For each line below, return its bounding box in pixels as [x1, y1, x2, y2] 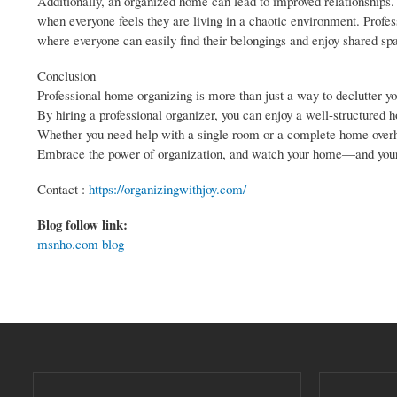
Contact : [37, 180, 89, 198]
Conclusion [37, 66, 96, 85]
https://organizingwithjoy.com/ [89, 180, 246, 198]
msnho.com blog [37, 235, 124, 253]
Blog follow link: [37, 214, 132, 235]
